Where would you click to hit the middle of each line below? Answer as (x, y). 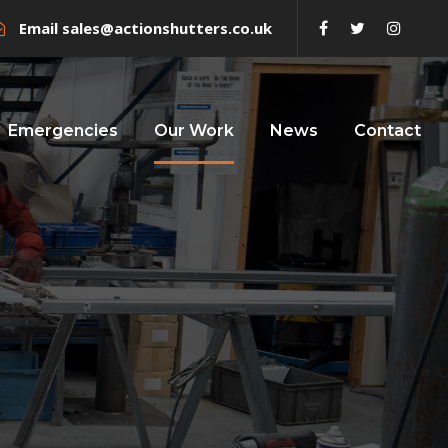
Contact (387, 130)
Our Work (194, 130)
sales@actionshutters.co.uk (167, 28)
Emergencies (63, 130)
